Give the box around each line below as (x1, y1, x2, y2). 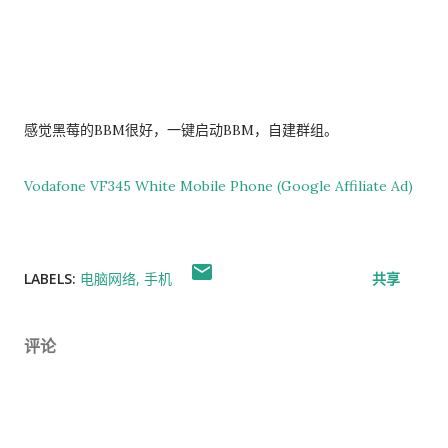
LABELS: (24, 269, 76, 288)
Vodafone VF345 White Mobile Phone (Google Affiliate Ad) (24, 177, 413, 195)
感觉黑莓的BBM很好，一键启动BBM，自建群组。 (24, 121, 338, 139)
